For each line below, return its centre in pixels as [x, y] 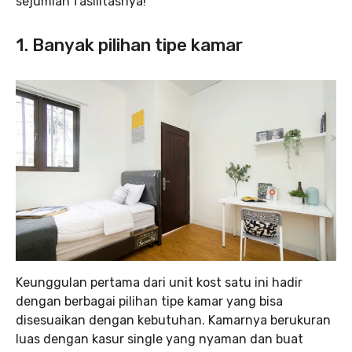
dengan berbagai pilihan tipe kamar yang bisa [149, 301]
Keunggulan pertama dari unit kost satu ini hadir [159, 282]
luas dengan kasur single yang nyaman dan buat [159, 339]
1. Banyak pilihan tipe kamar [129, 45]
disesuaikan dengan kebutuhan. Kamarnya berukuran [173, 320]
